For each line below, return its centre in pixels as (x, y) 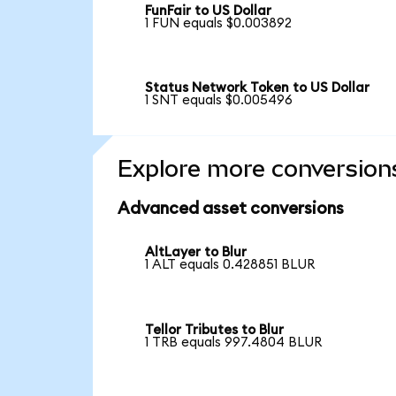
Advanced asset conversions (230, 209)
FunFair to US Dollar (209, 11)
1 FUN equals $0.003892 (219, 23)
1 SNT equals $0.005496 (219, 101)
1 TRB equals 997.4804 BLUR (234, 342)
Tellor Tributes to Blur (215, 330)
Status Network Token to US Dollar (258, 88)
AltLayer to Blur (196, 253)
